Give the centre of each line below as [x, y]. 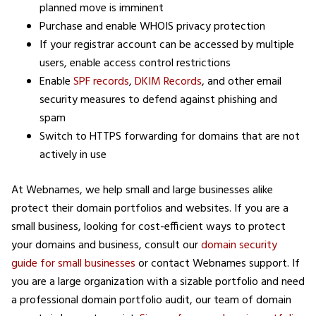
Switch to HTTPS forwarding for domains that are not [170, 136]
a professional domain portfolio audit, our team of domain [151, 300]
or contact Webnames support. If [218, 263]
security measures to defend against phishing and [158, 100]
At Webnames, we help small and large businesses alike [142, 190]
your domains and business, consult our [106, 245]
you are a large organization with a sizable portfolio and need [158, 282]
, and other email [242, 81]
